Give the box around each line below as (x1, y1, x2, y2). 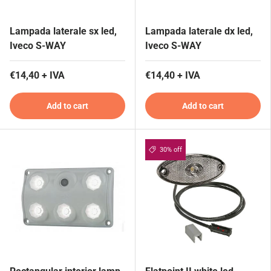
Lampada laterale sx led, (10, 25, 117, 38)
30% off (159, 146, 182, 154)
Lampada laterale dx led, (145, 25, 253, 38)
